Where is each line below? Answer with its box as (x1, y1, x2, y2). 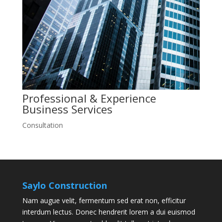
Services (71, 101, 112, 116)
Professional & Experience (22, 90, 156, 106)
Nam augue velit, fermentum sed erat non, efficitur (22, 195, 186, 205)
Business (22, 101, 71, 116)
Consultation (22, 120, 63, 130)
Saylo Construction (22, 179, 107, 191)
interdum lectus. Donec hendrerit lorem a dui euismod (22, 207, 195, 217)
